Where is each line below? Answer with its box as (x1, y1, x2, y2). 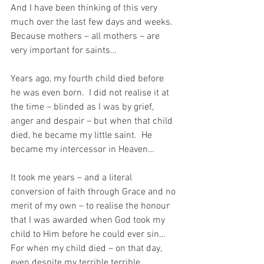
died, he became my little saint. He (11, 130, 154, 142)
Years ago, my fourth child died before (11, 73, 166, 85)
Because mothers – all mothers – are (11, 31, 162, 43)
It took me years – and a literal (11, 172, 134, 184)
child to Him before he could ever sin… (11, 229, 170, 241)
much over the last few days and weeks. (11, 16, 177, 29)
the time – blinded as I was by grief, (11, 101, 156, 114)
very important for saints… (11, 45, 117, 57)
